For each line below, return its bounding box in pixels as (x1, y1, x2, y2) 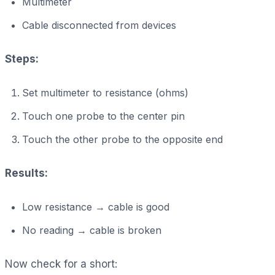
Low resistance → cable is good (22, 200, 169, 213)
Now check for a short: (5, 257, 117, 270)
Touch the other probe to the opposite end (22, 133, 223, 145)
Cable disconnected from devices (22, 18, 176, 31)
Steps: (5, 52, 39, 65)
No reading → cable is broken (22, 223, 161, 236)
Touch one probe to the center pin (22, 109, 185, 122)
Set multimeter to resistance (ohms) (22, 86, 188, 99)
